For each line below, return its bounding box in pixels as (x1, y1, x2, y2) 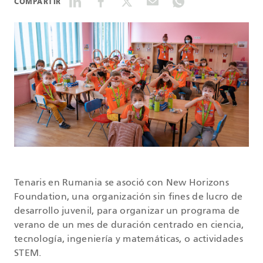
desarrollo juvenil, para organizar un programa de (14, 207, 240, 217)
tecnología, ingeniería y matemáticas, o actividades (14, 235, 243, 245)
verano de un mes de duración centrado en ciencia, (14, 221, 244, 231)
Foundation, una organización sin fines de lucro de (14, 193, 243, 203)
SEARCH (77, 66, 106, 72)
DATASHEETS (69, 26, 114, 32)
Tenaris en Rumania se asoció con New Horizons (14, 178, 230, 188)
